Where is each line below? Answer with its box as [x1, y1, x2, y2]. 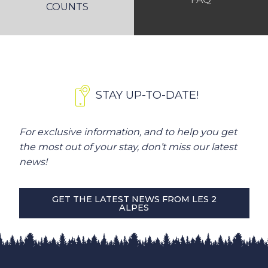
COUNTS [45, 1, 89, 13]
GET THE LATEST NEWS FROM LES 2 [51, 193, 217, 205]
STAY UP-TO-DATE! [96, 89, 199, 102]
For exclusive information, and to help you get [19, 126, 237, 138]
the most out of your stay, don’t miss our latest [19, 141, 237, 153]
